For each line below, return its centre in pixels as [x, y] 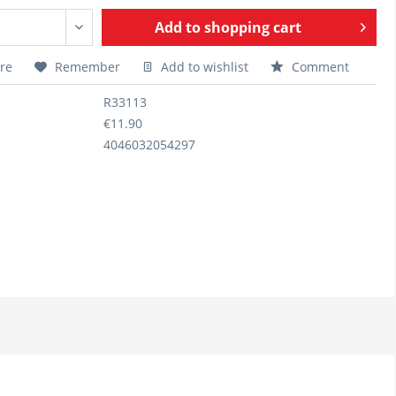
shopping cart [253, 27]
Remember [88, 67]
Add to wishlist [203, 67]
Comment [319, 67]
